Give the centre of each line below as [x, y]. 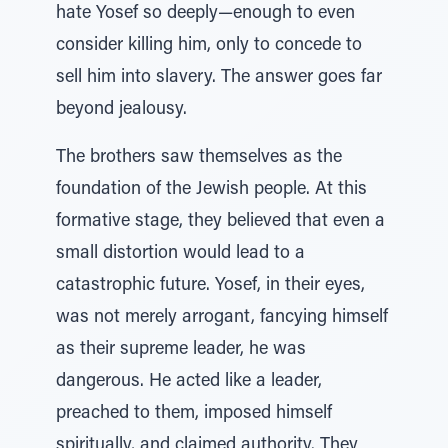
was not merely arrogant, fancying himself [222, 318]
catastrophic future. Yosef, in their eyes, [210, 286]
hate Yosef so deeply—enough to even [205, 14]
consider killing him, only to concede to [209, 46]
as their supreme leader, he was [181, 350]
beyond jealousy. [121, 110]
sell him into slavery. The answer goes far [219, 78]
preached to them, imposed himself [194, 414]
